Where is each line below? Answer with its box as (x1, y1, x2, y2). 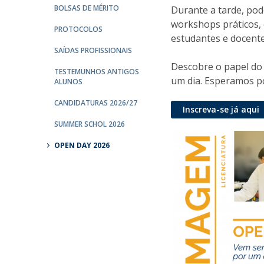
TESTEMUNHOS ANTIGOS (54, 67, 139, 77)
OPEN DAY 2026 (54, 140, 110, 150)
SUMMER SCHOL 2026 (54, 119, 125, 129)
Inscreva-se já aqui (183, 104, 260, 115)
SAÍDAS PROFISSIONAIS (54, 45, 132, 55)
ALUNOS (54, 77, 82, 87)
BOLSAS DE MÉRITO (54, 3, 119, 13)
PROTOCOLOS (54, 24, 103, 34)
